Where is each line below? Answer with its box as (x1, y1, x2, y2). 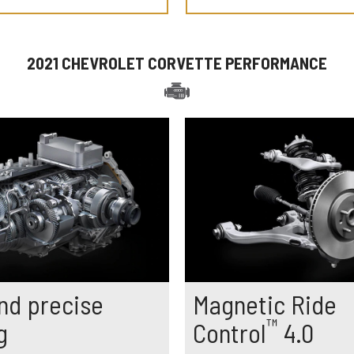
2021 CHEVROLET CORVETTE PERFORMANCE (27, 53, 327, 73)
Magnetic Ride (193, 288, 337, 320)
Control (193, 316, 266, 348)
